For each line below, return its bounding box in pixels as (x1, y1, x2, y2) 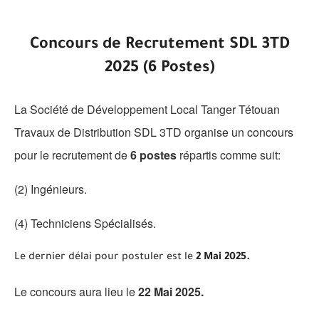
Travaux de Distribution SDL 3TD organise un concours (14, 124, 293, 140)
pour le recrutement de (14, 147, 130, 163)
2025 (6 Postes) (105, 61, 214, 78)
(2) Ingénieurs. (14, 181, 87, 197)
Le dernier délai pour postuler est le (14, 252, 196, 263)
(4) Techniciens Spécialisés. (14, 215, 156, 231)
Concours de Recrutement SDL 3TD (29, 37, 290, 54)
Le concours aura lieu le (14, 283, 138, 300)
